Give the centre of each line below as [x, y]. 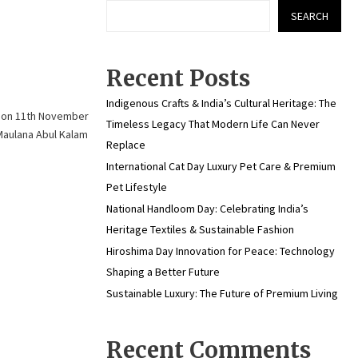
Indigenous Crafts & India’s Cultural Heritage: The [221, 103]
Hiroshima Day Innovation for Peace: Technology [221, 251]
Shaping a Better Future [163, 272]
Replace [126, 145]
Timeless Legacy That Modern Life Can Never [213, 124]
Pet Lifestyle [137, 187]
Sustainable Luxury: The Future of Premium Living [222, 293]
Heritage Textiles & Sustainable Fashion [200, 229]
